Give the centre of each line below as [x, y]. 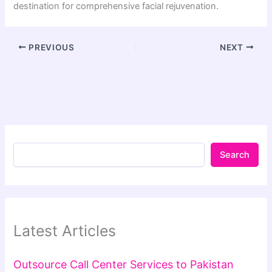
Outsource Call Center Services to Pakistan [124, 264]
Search [234, 155]
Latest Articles [65, 230]
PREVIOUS [50, 47]
